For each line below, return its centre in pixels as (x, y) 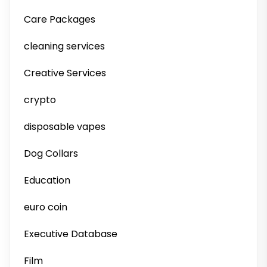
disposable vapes (65, 127)
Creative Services (65, 73)
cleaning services (64, 46)
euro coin (46, 207)
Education (47, 180)
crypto (40, 100)
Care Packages (60, 19)
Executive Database (71, 234)
